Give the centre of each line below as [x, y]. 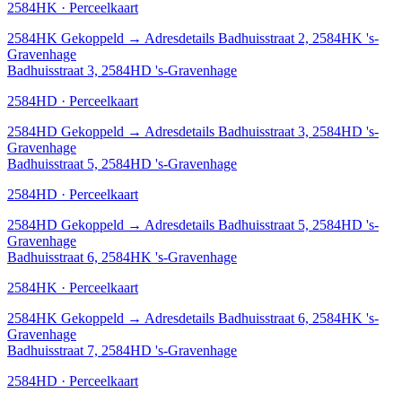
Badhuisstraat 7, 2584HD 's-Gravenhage [122, 350]
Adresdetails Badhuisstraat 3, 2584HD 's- [262, 131]
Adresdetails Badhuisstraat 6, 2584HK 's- [262, 318]
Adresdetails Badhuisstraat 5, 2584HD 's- [262, 224]
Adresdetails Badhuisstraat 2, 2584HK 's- [262, 38]
